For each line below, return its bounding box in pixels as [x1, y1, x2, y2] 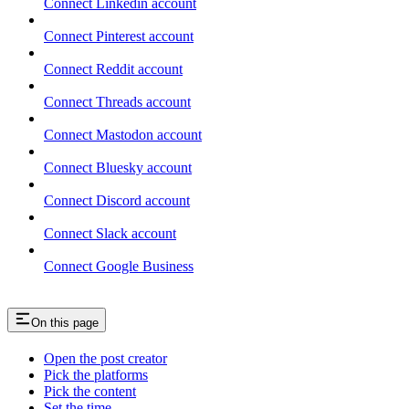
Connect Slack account [44, 225, 176, 241]
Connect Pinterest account [44, 27, 194, 44]
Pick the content [44, 383, 136, 399]
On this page [31, 315, 99, 330]
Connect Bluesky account [44, 159, 192, 175]
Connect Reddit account [44, 60, 183, 77]
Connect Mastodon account [44, 126, 202, 142]
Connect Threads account [44, 93, 191, 110]
